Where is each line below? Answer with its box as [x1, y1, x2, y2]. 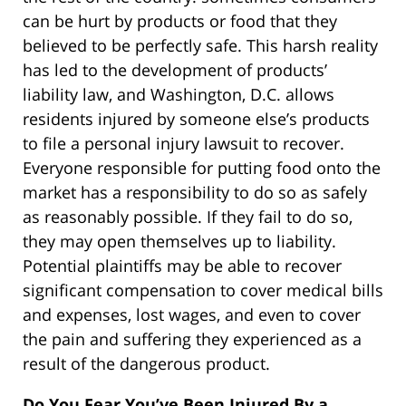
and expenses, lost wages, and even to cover [23, 304, 361, 326]
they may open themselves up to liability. [23, 230, 336, 253]
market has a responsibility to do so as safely [23, 181, 367, 204]
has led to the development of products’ [23, 59, 327, 82]
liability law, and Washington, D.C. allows [23, 83, 334, 106]
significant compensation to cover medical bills [23, 279, 383, 302]
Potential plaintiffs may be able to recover [23, 255, 342, 277]
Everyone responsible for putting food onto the [23, 157, 381, 179]
